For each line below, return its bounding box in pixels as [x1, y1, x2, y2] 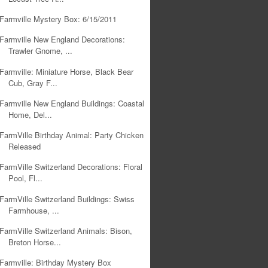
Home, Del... [8, 108, 53, 120]
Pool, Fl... [8, 172, 43, 184]
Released [8, 141, 41, 152]
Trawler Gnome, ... [8, 45, 73, 57]
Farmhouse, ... [8, 204, 60, 216]
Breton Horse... [8, 236, 62, 248]
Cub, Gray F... [8, 77, 58, 89]
